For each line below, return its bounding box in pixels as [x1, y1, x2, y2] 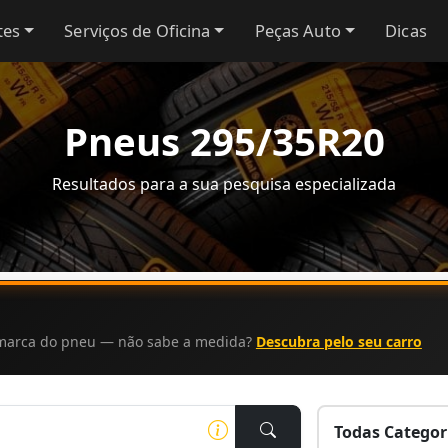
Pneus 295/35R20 [63, 115, 385, 167]
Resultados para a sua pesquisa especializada [52, 173, 396, 195]
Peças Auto [254, 19, 341, 42]
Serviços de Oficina [64, 19, 211, 42]
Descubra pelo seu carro [255, 332, 422, 351]
